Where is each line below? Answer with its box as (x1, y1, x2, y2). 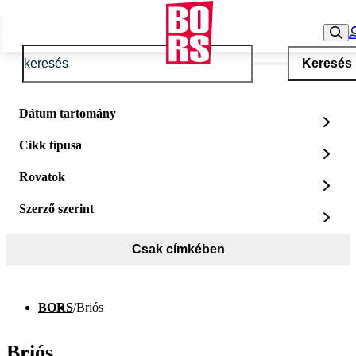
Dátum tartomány (19, 106, 116, 120)
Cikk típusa (19, 138, 82, 152)
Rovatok (19, 170, 65, 184)
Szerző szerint (19, 202, 94, 215)
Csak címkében (131, 242, 225, 256)
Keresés (301, 56, 352, 70)
